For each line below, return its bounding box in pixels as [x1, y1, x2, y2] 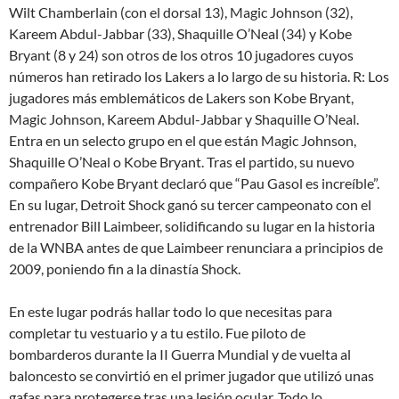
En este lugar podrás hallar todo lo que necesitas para [9, 303, 332, 321]
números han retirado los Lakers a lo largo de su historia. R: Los [9, 68, 389, 85]
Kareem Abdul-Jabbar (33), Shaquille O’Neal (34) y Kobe [9, 25, 352, 43]
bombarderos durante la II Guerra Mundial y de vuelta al [9, 346, 351, 363]
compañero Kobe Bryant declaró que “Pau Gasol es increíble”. [9, 175, 379, 192]
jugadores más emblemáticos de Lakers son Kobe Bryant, [9, 89, 354, 107]
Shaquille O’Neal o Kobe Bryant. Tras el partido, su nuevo [9, 153, 354, 171]
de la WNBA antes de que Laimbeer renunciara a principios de [9, 239, 383, 256]
